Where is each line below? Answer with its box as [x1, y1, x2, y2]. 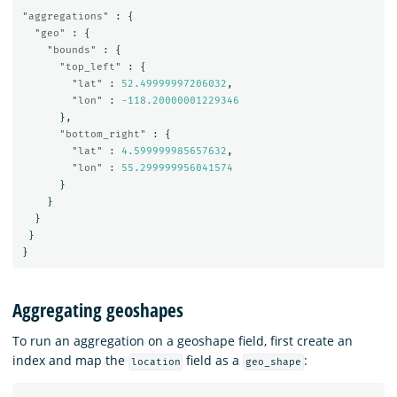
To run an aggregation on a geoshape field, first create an [12, 332, 353, 350]
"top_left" [58, 60, 121, 73]
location [130, 356, 181, 369]
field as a [183, 352, 244, 370]
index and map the [12, 352, 128, 370]
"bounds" [46, 43, 97, 56]
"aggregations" [21, 10, 109, 22]
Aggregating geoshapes [12, 297, 183, 323]
